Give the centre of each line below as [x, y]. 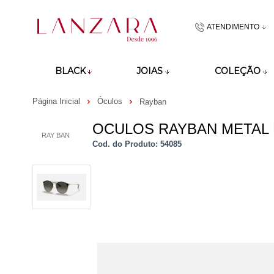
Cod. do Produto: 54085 [137, 144]
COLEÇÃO [238, 71]
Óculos [111, 102]
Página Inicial [57, 102]
